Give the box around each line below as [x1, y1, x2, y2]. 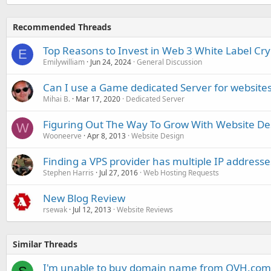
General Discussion [137, 56, 202, 67]
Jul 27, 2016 [99, 167, 138, 178]
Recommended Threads [13, 21, 111, 33]
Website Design [131, 130, 184, 141]
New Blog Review [43, 191, 125, 205]
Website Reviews [117, 204, 173, 215]
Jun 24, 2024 [90, 56, 131, 67]
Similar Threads [13, 238, 77, 250]
